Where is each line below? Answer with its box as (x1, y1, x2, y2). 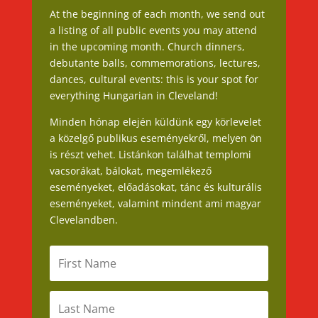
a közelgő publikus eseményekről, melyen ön (49, 131, 262, 146)
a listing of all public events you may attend (49, 23, 257, 38)
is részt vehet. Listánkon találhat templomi (49, 148, 251, 162)
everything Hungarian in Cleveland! (49, 89, 218, 103)
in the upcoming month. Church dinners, (49, 40, 245, 54)
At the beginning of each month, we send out (49, 7, 265, 21)
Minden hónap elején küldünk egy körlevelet (49, 115, 261, 129)
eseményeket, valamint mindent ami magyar (49, 197, 261, 211)
